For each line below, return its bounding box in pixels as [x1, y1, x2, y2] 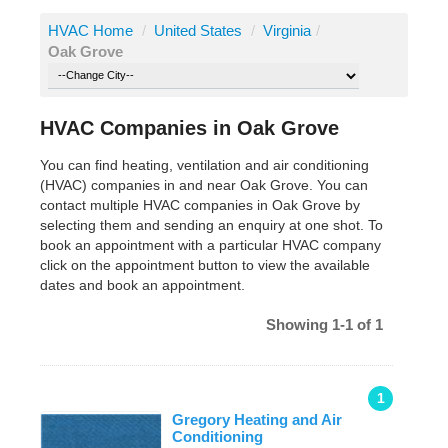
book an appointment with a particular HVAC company [40, 237, 381, 254]
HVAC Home [48, 22, 133, 40]
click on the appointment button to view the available [40, 257, 370, 274]
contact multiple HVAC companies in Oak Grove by [40, 197, 360, 214]
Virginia [263, 22, 311, 40]
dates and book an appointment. [40, 277, 245, 294]
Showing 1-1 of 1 [266, 316, 383, 334]
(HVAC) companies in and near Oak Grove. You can [40, 177, 368, 194]
